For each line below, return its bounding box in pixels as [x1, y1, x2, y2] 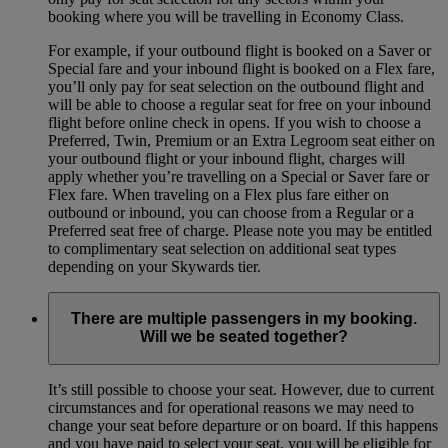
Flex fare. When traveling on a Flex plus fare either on [48, 185, 389, 203]
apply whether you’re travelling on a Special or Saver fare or [48, 167, 429, 185]
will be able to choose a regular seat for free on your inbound [48, 95, 431, 113]
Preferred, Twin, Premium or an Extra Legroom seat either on [48, 131, 435, 149]
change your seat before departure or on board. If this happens [48, 416, 438, 434]
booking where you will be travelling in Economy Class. [48, 7, 404, 25]
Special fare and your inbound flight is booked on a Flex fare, [48, 59, 435, 77]
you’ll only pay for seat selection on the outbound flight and [48, 77, 424, 95]
